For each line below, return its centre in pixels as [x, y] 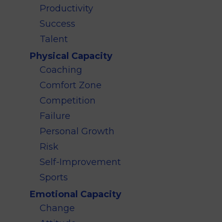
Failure [55, 116]
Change [57, 208]
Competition [68, 101]
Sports [54, 178]
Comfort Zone [71, 85]
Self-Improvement [80, 162]
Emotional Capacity [76, 194]
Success [57, 24]
